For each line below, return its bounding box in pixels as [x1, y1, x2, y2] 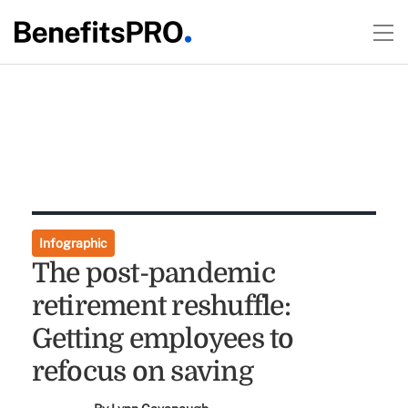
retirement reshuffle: [31, 291, 291, 321]
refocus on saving [31, 356, 253, 387]
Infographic [38, 236, 107, 250]
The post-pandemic [31, 258, 275, 289]
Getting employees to [31, 323, 294, 354]
